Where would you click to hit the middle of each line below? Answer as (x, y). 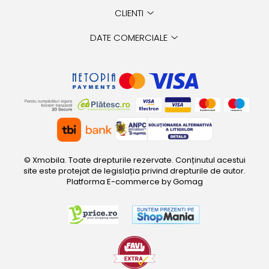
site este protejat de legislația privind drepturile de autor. (134, 171)
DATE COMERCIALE (130, 38)
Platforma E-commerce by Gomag (134, 181)
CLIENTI (130, 13)
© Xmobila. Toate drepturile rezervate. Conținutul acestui (134, 160)
